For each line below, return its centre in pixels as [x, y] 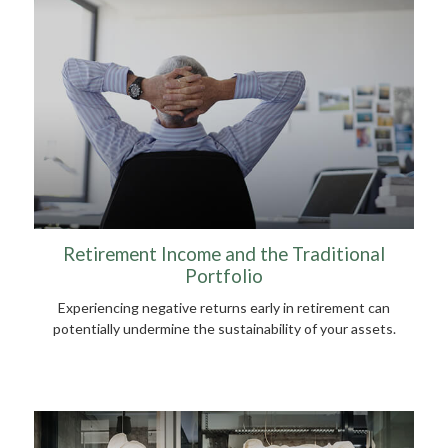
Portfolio [224, 276]
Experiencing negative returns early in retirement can [224, 308]
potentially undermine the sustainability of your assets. [224, 329]
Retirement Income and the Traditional [224, 254]
